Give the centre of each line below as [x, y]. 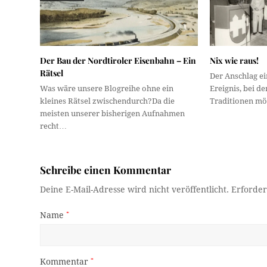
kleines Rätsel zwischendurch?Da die [108, 101]
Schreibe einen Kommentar [106, 170]
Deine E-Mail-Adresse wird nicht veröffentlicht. [135, 190]
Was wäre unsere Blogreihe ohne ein [107, 89]
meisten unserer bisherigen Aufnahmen [113, 114]
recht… [54, 126]
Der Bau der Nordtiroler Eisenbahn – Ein [118, 61]
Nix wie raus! [235, 61]
